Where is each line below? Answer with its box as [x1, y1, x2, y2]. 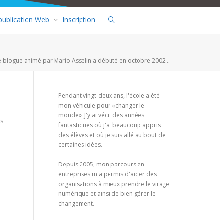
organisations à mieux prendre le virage [58, 179, 169, 188]
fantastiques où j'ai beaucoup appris [58, 120, 161, 129]
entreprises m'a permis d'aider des [58, 169, 157, 178]
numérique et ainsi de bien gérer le [58, 189, 156, 198]
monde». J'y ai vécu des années [58, 110, 144, 119]
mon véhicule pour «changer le [58, 101, 144, 110]
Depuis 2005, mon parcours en [58, 160, 144, 168]
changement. [58, 199, 94, 208]
